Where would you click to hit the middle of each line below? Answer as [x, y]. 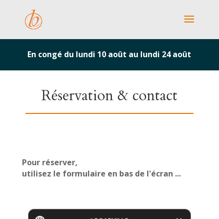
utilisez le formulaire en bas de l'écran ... [101, 174]
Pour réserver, [50, 162]
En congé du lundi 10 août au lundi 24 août [109, 54]
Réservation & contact [109, 96]
